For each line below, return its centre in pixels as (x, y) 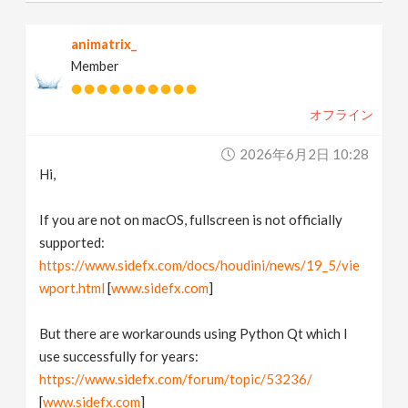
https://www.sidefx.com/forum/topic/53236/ (176, 379)
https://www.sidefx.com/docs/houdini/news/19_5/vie (200, 265)
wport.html (72, 288)
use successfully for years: (119, 357)
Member (96, 66)
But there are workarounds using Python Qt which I (194, 334)
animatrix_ (104, 45)
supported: (72, 243)
